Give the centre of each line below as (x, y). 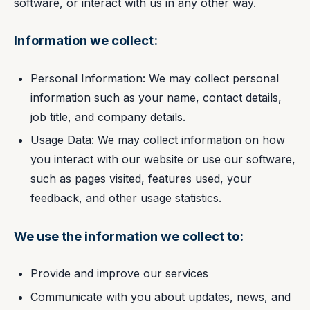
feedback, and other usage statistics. (126, 198)
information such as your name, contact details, (156, 97)
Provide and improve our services (119, 274)
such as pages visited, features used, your (141, 179)
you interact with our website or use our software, (163, 159)
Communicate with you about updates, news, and (161, 297)
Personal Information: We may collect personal (155, 78)
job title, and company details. (108, 117)
